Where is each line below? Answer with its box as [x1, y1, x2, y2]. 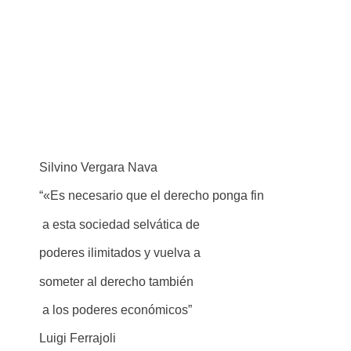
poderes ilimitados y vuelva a [39, 246, 201, 260]
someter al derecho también [39, 274, 194, 288]
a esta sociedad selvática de [39, 217, 200, 231]
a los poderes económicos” [39, 302, 192, 317]
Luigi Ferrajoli [39, 331, 116, 346]
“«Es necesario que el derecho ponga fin [39, 189, 264, 203]
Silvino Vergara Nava [39, 161, 157, 174]
